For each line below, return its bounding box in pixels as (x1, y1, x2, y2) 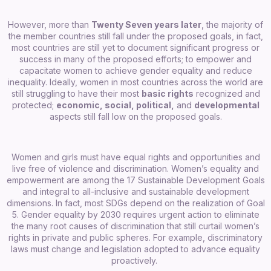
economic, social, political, (56, 99, 174, 110)
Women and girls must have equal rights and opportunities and (11, 151, 260, 162)
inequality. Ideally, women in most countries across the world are (8, 76, 263, 87)
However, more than (8, 19, 91, 30)
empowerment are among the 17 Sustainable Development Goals (6, 174, 265, 185)
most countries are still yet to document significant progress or (11, 42, 260, 53)
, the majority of (201, 19, 263, 30)
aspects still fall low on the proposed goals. (49, 111, 222, 122)
